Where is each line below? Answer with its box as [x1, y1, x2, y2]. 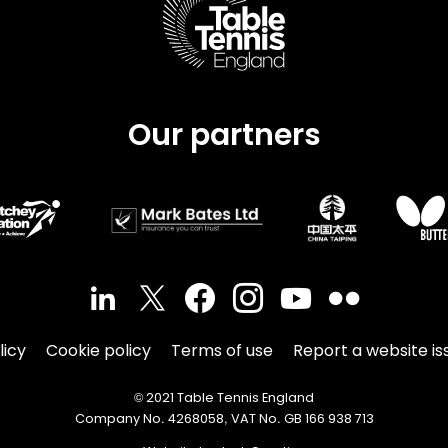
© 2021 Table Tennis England [134, 388, 314, 406]
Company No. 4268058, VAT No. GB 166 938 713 [74, 409, 374, 427]
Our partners [127, 113, 321, 156]
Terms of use [170, 338, 273, 362]
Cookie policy [45, 338, 151, 362]
